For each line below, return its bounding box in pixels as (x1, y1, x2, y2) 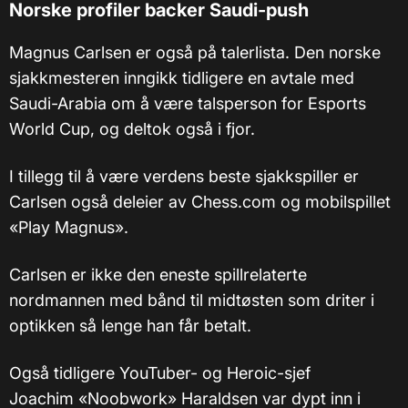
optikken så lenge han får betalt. (9, 316, 251, 336)
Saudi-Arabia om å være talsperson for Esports (9, 94, 366, 114)
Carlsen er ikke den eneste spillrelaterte (9, 265, 307, 285)
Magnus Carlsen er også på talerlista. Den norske (9, 43, 381, 63)
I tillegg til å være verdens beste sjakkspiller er (9, 167, 359, 187)
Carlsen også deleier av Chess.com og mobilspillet (9, 192, 391, 212)
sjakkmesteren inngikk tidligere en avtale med (9, 68, 354, 88)
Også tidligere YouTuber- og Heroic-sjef (9, 363, 311, 383)
